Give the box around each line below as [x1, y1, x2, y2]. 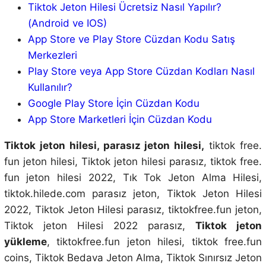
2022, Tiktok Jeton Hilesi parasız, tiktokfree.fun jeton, [4, 204, 262, 216]
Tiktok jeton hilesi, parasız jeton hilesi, [4, 140, 205, 152]
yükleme [4, 236, 47, 248]
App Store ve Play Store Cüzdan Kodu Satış [27, 33, 235, 46]
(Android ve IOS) [27, 17, 107, 30]
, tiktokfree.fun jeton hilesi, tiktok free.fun [46, 236, 262, 248]
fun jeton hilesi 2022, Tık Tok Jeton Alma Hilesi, [4, 172, 262, 184]
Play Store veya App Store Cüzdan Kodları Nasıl [27, 65, 255, 78]
